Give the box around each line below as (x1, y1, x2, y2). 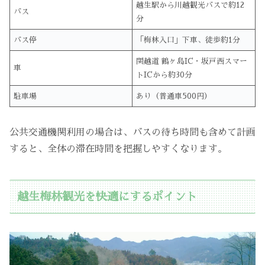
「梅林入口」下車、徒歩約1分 (136, 36, 241, 44)
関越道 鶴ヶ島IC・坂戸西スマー (136, 57, 248, 66)
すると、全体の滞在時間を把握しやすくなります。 (9, 144, 227, 154)
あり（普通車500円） (136, 92, 212, 101)
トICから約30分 (136, 71, 193, 79)
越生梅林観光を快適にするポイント (17, 190, 198, 202)
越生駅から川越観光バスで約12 (136, 1, 245, 9)
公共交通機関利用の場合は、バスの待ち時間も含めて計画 (9, 128, 256, 138)
